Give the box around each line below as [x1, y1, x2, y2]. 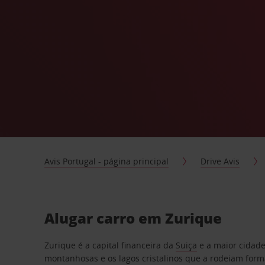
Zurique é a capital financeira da [44, 240, 176, 251]
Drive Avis [201, 156, 240, 167]
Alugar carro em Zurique [44, 208, 222, 228]
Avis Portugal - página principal [44, 156, 169, 167]
